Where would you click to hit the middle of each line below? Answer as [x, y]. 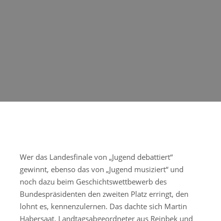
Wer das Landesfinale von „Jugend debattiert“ [96, 157]
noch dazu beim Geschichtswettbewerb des [93, 181]
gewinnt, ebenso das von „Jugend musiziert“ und [102, 169]
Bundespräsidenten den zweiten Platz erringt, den [104, 194]
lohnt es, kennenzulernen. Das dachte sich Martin [103, 206]
